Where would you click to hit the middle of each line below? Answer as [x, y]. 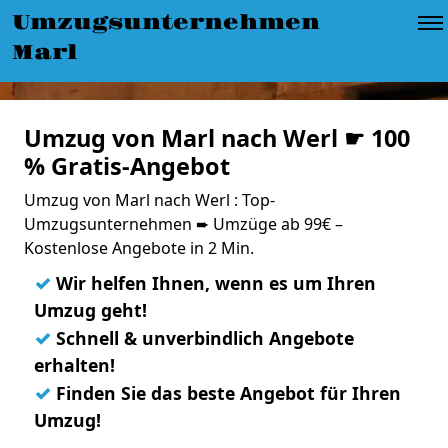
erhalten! [74, 365]
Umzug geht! [90, 310]
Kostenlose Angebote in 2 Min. [139, 248]
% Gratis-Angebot [127, 166]
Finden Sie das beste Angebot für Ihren [226, 393]
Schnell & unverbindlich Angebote [202, 338]
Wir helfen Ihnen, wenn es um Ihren [213, 283]
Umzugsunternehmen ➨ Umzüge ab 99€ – [183, 224]
